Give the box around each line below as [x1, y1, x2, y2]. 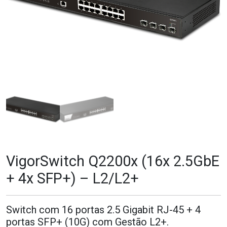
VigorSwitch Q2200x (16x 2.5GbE [6, 152, 219, 170]
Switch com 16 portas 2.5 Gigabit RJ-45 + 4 [6, 203, 201, 216]
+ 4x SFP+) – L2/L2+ [6, 169, 139, 187]
